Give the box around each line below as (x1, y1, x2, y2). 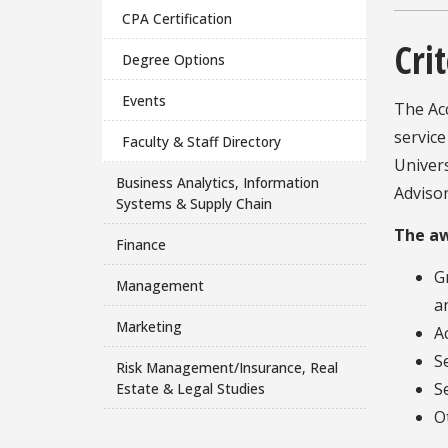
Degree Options (122, 49, 226, 69)
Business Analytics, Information (115, 172, 319, 192)
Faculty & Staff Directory (122, 131, 282, 151)
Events (122, 90, 167, 110)
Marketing (115, 316, 182, 336)
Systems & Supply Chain (115, 193, 272, 213)
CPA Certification (122, 8, 233, 28)
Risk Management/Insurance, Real (115, 357, 338, 377)
